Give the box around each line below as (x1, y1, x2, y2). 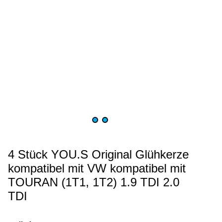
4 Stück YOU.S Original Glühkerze (8, 148, 189, 162)
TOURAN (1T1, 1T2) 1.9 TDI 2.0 (8, 175, 179, 189)
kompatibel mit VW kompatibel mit (8, 162, 186, 175)
